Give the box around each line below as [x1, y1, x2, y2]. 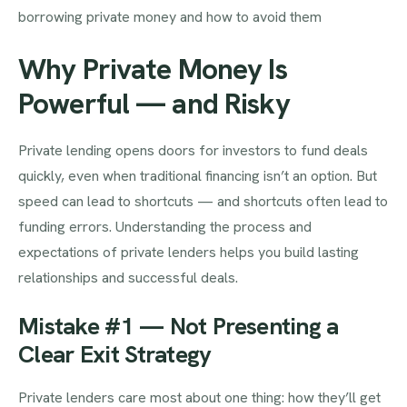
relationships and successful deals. [18, 268, 238, 288]
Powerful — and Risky [18, 84, 290, 123]
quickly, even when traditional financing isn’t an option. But [18, 166, 377, 186]
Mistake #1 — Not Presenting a [18, 311, 339, 342]
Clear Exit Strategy [18, 339, 212, 371]
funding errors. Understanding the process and [18, 217, 312, 237]
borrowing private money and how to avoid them [18, 6, 322, 26]
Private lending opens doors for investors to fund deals [18, 141, 368, 161]
